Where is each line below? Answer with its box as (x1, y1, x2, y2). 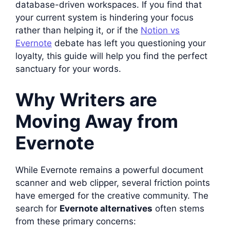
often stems (152, 203, 204, 214)
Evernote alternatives (60, 203, 152, 214)
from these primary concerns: (15, 216, 136, 226)
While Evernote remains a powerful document (15, 164, 203, 175)
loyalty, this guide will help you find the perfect (15, 51, 207, 61)
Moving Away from (15, 110, 178, 132)
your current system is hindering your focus (15, 12, 194, 23)
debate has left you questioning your (52, 38, 206, 48)
